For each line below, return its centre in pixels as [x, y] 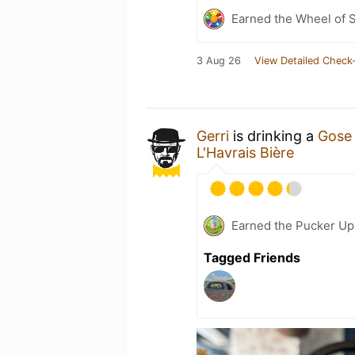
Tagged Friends [252, 257]
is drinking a [273, 136]
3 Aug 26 [219, 60]
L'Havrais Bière [245, 152]
